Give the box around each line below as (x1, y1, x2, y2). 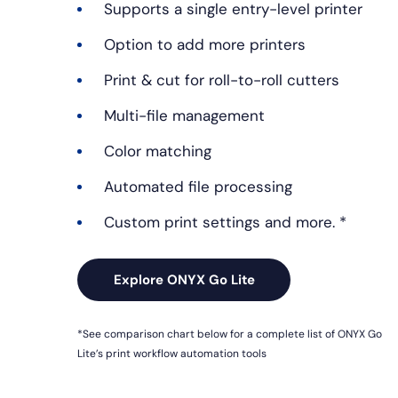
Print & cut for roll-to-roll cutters (104, 70, 339, 91)
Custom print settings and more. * (104, 212, 346, 233)
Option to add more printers (104, 35, 306, 55)
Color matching (104, 141, 211, 162)
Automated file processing (104, 177, 292, 197)
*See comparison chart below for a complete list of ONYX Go (77, 327, 382, 342)
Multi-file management (104, 106, 265, 126)
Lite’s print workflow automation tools (77, 346, 267, 362)
